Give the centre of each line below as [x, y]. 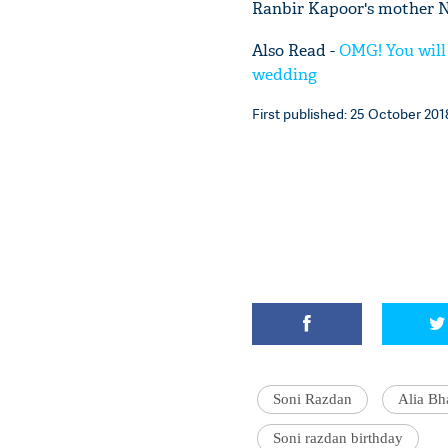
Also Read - [295, 50]
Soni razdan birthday [338, 437]
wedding [284, 74]
